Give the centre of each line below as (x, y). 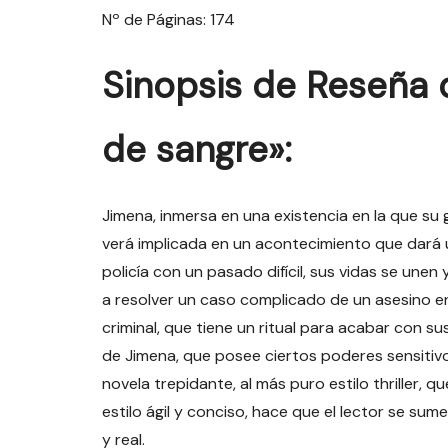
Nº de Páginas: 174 (168, 19)
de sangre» (193, 149)
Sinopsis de (204, 85)
